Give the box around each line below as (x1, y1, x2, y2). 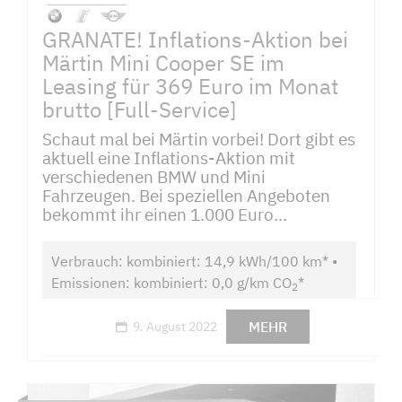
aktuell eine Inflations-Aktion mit (42, 146, 295, 170)
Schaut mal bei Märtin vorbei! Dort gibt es (42, 127, 355, 151)
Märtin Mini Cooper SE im (42, 48, 284, 78)
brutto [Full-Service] (42, 95, 237, 125)
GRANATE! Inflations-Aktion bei (42, 25, 348, 55)
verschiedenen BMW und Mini (42, 165, 266, 188)
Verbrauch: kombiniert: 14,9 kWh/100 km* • (50, 251, 337, 270)
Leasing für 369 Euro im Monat (42, 72, 338, 101)
